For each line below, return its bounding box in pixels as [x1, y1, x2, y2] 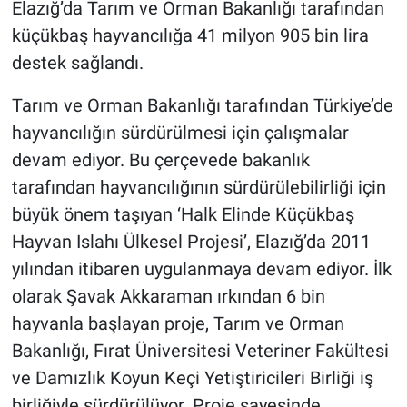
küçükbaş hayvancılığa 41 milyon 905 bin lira [11, 25, 369, 47]
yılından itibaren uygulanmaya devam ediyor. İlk [11, 258, 392, 281]
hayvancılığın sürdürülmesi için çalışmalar [11, 122, 349, 144]
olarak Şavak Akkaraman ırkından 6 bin [11, 285, 325, 308]
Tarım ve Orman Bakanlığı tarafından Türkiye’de [11, 94, 393, 117]
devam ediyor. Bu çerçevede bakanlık [11, 149, 310, 172]
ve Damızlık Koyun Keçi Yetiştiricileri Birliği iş [11, 367, 373, 390]
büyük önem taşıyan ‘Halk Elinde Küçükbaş [11, 203, 354, 226]
